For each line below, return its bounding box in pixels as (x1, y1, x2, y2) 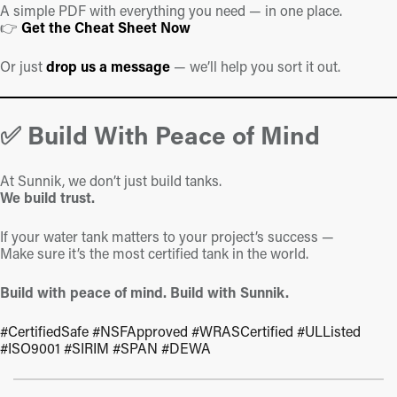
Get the (21, 18, 74, 37)
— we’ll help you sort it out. (170, 57, 340, 76)
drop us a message (46, 57, 170, 76)
